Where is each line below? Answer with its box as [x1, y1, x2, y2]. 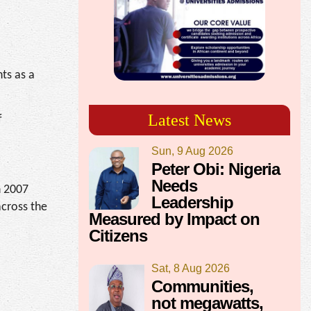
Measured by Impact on [89, 209, 260, 228]
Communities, [151, 276, 253, 296]
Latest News [148, 110, 231, 129]
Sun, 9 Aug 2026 [151, 144, 233, 157]
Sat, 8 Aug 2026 [151, 262, 230, 274]
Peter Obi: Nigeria [151, 159, 280, 178]
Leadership [151, 192, 233, 212]
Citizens [89, 226, 147, 245]
